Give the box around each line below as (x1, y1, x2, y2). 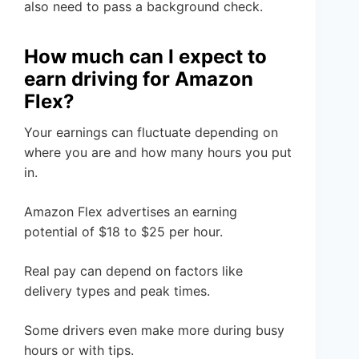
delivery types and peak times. (24, 283, 210, 300)
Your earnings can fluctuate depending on (24, 124, 278, 141)
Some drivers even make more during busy (24, 322, 284, 339)
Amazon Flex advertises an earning (24, 204, 237, 220)
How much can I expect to (24, 45, 267, 69)
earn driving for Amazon (24, 67, 253, 91)
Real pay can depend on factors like (24, 263, 243, 280)
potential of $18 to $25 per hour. (24, 224, 223, 240)
